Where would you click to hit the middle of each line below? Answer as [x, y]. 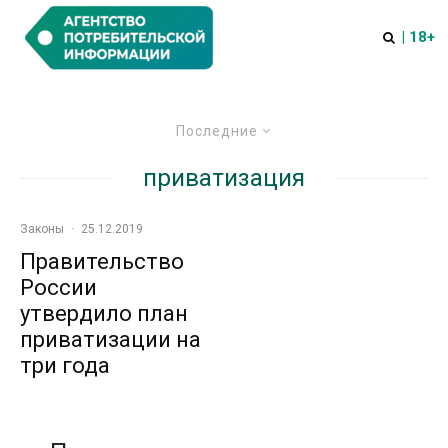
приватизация [224, 178]
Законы [42, 229]
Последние [216, 131]
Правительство [102, 261]
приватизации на [110, 339]
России [58, 287]
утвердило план [104, 313]
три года [65, 365]
